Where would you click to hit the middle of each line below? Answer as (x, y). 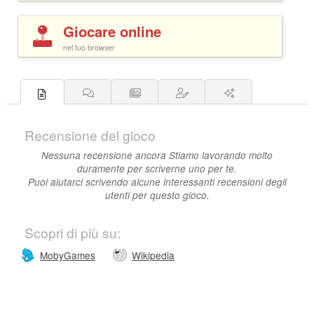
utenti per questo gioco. (157, 195)
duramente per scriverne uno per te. (157, 168)
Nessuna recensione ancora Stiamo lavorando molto (157, 155)
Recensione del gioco (90, 135)
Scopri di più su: (73, 232)
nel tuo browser (89, 47)
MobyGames (68, 255)
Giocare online (112, 31)
